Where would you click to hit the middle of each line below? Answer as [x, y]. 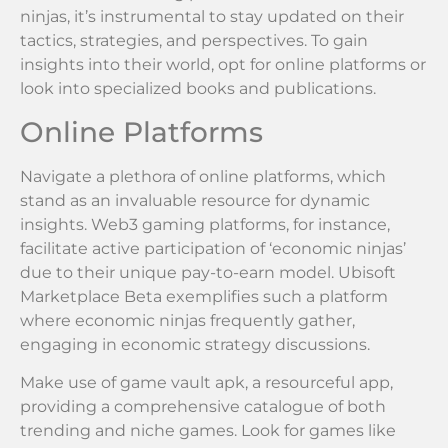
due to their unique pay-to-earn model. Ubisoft [208, 272]
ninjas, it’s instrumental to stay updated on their [212, 17]
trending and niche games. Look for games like [208, 431]
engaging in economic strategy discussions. [195, 344]
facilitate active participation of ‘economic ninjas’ [213, 248]
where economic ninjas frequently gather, [187, 320]
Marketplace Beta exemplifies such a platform [204, 296]
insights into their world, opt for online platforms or [223, 65]
